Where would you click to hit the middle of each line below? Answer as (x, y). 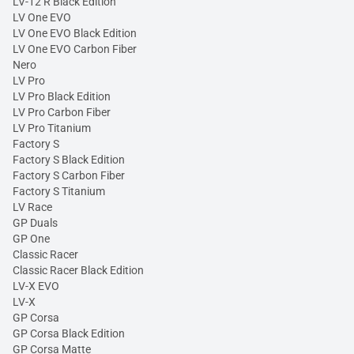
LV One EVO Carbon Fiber (75, 49)
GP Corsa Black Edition (69, 334)
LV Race (32, 207)
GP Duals (35, 223)
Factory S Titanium (59, 192)
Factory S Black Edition (69, 160)
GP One (31, 239)
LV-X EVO (36, 286)
